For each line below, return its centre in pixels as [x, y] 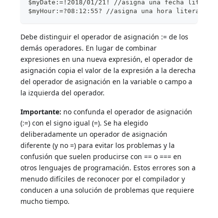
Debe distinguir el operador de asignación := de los [105, 36]
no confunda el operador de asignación [127, 111]
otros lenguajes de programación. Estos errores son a [108, 167]
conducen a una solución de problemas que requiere [108, 190]
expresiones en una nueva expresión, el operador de [107, 59]
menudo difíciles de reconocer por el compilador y [103, 179]
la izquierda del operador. [63, 92]
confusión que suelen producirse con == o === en [101, 156]
